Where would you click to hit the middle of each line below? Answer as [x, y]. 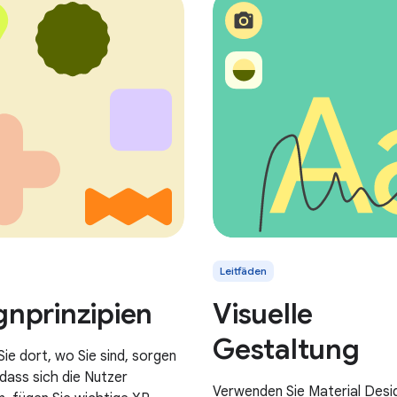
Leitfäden [243, 270]
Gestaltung [286, 349]
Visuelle [263, 313]
